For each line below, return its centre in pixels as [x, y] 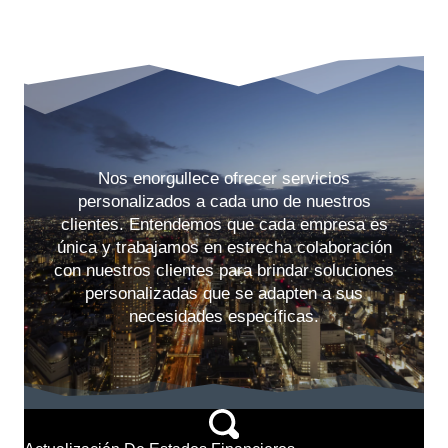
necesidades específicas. [224, 316]
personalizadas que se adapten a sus [224, 293]
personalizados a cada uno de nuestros [224, 201]
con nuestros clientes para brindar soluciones [224, 270]
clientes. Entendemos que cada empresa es [224, 224]
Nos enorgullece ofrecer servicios [224, 178]
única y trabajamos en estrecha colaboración [224, 247]
